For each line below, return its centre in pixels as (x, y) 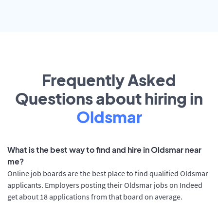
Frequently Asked (109, 80)
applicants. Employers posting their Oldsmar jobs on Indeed (105, 185)
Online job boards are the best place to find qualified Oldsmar (108, 173)
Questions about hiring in (109, 99)
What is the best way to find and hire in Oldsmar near (104, 150)
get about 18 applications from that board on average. (95, 197)
